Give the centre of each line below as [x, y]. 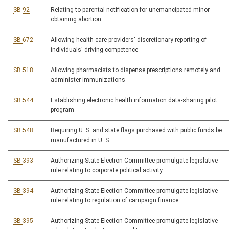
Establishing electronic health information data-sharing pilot [134, 100]
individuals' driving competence [94, 50]
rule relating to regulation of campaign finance [114, 201]
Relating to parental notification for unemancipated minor [130, 10]
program [62, 110]
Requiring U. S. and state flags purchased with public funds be [136, 131]
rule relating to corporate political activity [107, 170]
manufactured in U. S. [81, 140]
